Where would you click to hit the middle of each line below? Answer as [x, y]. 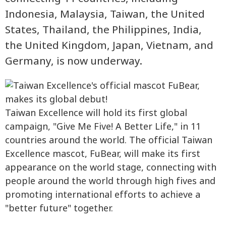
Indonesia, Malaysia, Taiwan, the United [105, 14]
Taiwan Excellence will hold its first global [96, 114]
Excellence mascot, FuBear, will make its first [103, 154]
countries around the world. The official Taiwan [109, 141]
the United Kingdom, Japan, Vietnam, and [109, 45]
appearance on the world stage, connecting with [111, 168]
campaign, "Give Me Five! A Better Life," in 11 [103, 127]
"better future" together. [59, 209]
